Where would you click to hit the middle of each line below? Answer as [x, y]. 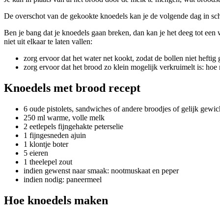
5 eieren [36, 153]
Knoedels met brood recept [72, 88]
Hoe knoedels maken [56, 200]
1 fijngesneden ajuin [55, 135]
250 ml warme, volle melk [64, 117]
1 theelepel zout [48, 162]
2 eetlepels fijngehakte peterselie [73, 126]
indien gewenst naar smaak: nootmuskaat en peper [101, 170]
